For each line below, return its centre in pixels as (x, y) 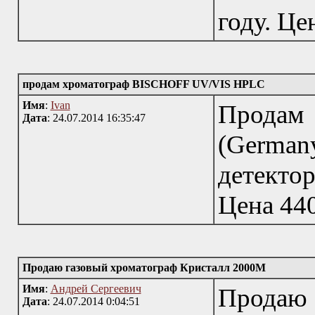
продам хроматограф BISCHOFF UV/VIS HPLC (143, 84)
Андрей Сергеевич (96, 289)
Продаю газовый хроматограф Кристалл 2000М (144, 268)
